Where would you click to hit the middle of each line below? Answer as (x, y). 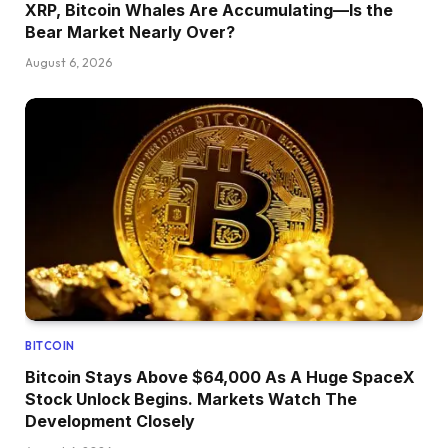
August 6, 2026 (68, 62)
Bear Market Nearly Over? (130, 31)
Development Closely (110, 421)
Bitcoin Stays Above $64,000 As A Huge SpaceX (220, 377)
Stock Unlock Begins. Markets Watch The (191, 399)
